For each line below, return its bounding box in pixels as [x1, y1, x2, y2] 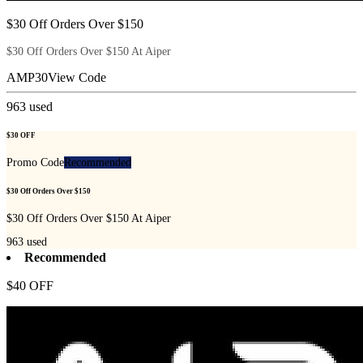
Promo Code [6, 156, 64, 169]
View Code [48, 70, 106, 84]
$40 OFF [6, 279, 53, 293]
